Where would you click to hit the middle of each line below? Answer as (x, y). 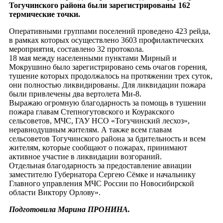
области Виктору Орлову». (55, 192)
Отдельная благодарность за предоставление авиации (100, 165)
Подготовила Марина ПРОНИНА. (69, 209)
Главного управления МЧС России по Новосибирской (102, 183)
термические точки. (45, 14)
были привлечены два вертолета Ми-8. (75, 94)
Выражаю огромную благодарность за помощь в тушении (108, 103)
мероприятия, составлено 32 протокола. (76, 49)
